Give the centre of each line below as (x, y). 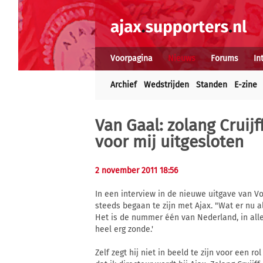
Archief (124, 85)
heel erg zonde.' (124, 230)
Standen (212, 85)
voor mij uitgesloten (169, 142)
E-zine (246, 85)
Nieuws (182, 58)
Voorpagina (131, 58)
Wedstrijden (166, 85)
